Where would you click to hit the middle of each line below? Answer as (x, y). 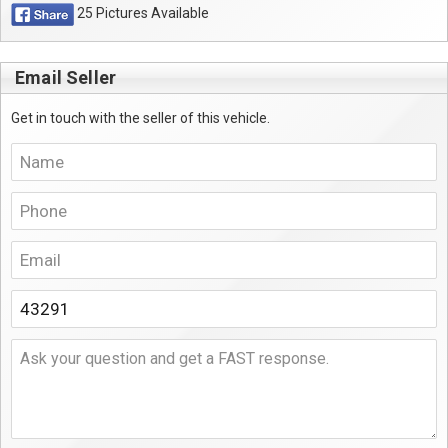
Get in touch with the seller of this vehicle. (140, 118)
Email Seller (66, 77)
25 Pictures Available (141, 13)
